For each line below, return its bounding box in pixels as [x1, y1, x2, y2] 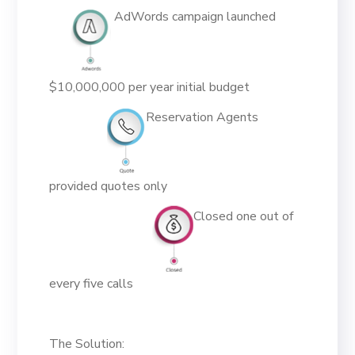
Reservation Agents [146, 109, 259, 127]
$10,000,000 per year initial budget [49, 78, 250, 97]
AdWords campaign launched [111, 8, 277, 26]
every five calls [49, 275, 134, 293]
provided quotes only [49, 177, 168, 196]
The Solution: [49, 335, 125, 353]
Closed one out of [193, 208, 294, 226]
